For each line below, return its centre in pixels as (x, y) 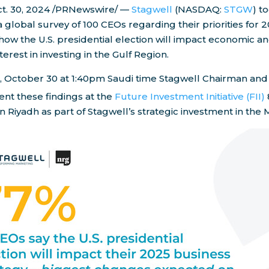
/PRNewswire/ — (92, 10)
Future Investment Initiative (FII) (190, 97)
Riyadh (24, 112)
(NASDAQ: (197, 10)
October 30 (31, 79)
